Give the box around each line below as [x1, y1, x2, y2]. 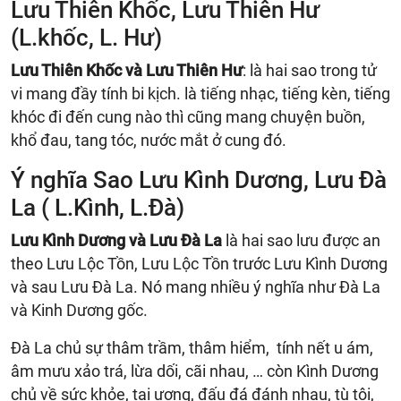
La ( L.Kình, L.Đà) [11, 193, 184, 221]
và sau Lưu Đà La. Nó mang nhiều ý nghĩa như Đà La [11, 277, 380, 296]
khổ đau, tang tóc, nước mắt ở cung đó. [11, 130, 286, 149]
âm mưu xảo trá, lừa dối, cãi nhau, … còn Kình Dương [11, 361, 379, 380]
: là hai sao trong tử [243, 60, 377, 80]
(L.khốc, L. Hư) [11, 23, 162, 51]
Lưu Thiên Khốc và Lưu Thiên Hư [11, 60, 243, 80]
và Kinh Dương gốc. [11, 300, 148, 320]
